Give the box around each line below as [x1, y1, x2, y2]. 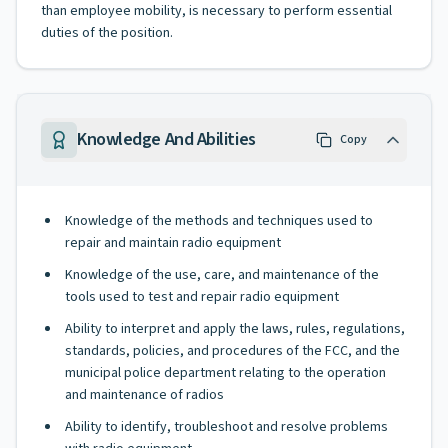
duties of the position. [41, 23, 173, 43]
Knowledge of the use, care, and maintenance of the [65, 265, 379, 285]
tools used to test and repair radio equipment [65, 287, 339, 307]
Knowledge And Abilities [77, 127, 256, 152]
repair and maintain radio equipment [65, 233, 281, 253]
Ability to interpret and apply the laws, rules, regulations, [65, 319, 405, 339]
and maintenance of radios [65, 385, 224, 405]
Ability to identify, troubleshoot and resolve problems [65, 417, 388, 437]
